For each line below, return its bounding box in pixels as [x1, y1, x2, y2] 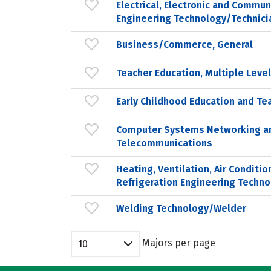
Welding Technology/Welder [116, 202, 246, 214]
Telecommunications [116, 137, 212, 149]
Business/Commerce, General [116, 38, 253, 50]
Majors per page [142, 237, 215, 249]
